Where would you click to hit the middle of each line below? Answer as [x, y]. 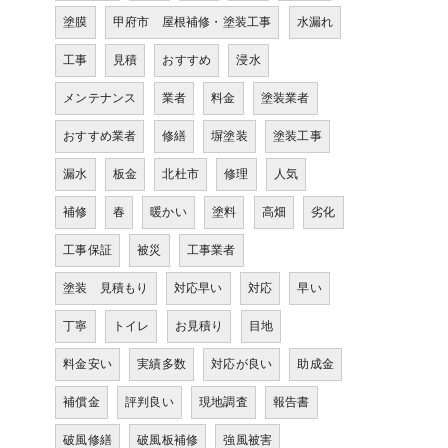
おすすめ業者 [100, 136]
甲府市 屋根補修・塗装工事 [192, 22]
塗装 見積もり [106, 288]
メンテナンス [100, 98]
